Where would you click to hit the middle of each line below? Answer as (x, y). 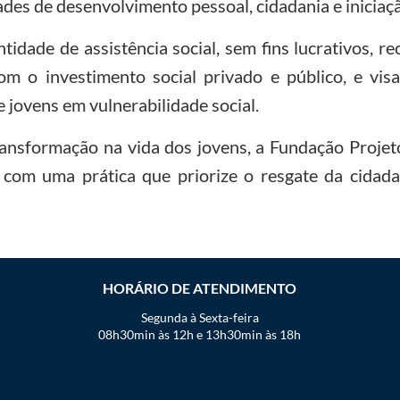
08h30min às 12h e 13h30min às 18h (200, 334)
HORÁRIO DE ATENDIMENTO (200, 287)
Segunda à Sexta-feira (200, 317)
